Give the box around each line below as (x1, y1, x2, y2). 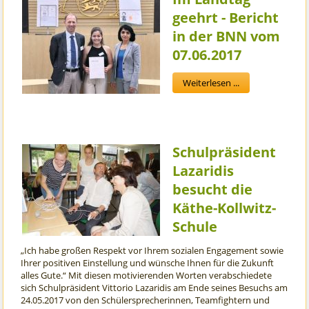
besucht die (172, 180, 253, 199)
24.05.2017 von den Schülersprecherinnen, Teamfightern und (21, 294, 270, 307)
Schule (172, 217, 218, 237)
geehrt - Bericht (172, 8, 279, 28)
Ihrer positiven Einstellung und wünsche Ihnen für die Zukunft (21, 257, 275, 270)
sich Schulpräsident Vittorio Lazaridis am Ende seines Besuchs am (21, 281, 288, 295)
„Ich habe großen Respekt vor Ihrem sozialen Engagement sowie (21, 244, 284, 257)
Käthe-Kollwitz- (172, 199, 277, 218)
